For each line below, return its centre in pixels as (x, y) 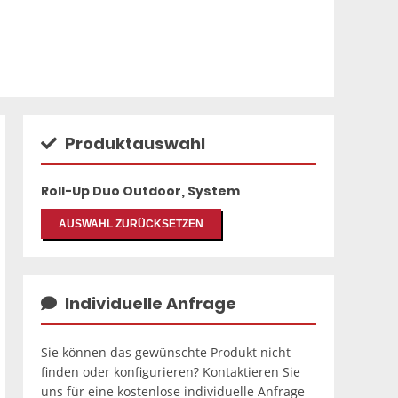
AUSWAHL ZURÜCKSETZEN (131, 223)
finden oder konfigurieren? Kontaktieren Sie (171, 371)
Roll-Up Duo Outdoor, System (140, 191)
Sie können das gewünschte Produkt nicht (166, 352)
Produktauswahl (133, 143)
